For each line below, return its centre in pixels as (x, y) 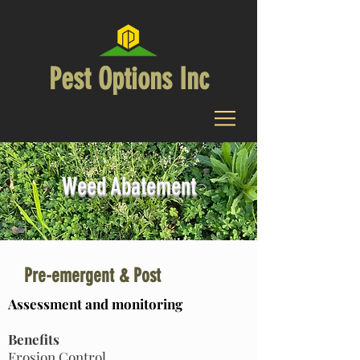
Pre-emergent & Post (92, 276)
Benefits (34, 339)
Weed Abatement (129, 186)
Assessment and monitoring (95, 304)
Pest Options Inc (129, 79)
